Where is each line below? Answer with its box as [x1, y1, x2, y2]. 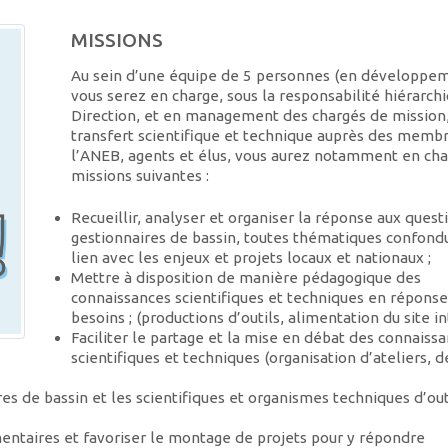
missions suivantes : [70, 166, 209, 184]
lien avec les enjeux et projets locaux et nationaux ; [70, 249, 431, 267]
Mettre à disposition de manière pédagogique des [70, 269, 421, 287]
